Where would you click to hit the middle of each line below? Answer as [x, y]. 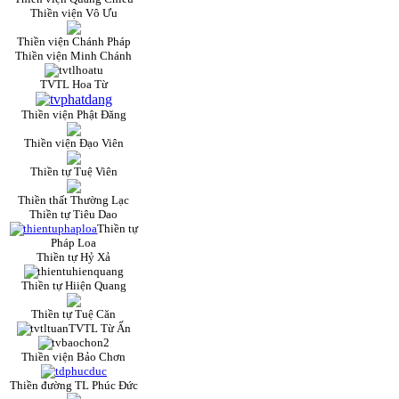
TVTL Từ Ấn [100, 329]
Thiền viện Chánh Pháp [74, 42]
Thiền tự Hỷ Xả [74, 257]
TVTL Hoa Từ [74, 85]
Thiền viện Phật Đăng [74, 115]
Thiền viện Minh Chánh [74, 56]
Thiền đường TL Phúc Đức [74, 386]
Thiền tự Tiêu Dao [74, 215]
